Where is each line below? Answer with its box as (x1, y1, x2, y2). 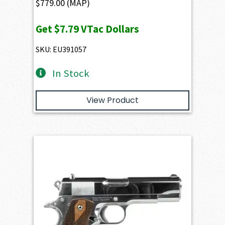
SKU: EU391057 (36, 44, 87, 54)
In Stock (52, 66, 89, 80)
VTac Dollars (79, 22, 140, 36)
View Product (86, 94, 139, 106)
